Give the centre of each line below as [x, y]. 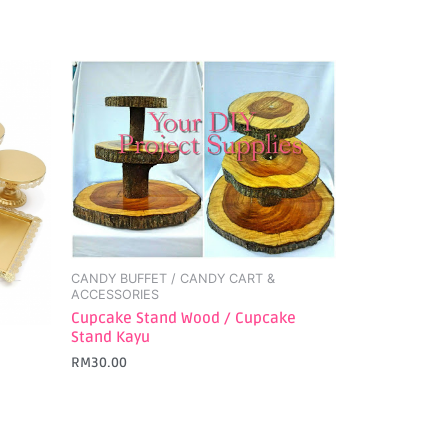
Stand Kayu [110, 337]
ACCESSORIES [115, 294]
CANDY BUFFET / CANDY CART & [173, 278]
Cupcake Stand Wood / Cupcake [183, 318]
